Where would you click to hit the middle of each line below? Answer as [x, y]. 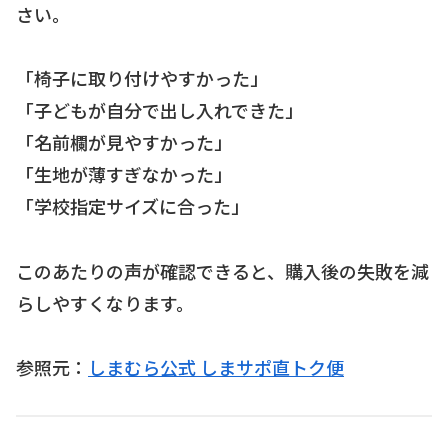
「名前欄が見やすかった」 [124, 142]
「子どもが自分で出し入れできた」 [159, 110]
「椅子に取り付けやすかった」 [142, 78]
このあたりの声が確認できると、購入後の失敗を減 [222, 270]
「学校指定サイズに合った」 [132, 206]
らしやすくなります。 [105, 302]
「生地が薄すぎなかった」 [124, 174]
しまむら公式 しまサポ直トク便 [216, 367]
